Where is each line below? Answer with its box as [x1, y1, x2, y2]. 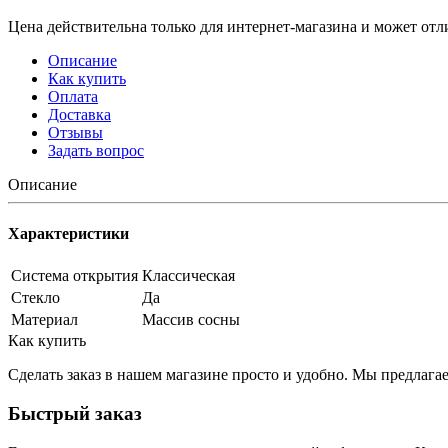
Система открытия [11, 267, 138, 285]
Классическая [142, 267, 235, 285]
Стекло [11, 289, 60, 307]
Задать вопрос [48, 141, 144, 159]
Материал [11, 311, 78, 329]
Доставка [48, 105, 111, 123]
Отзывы [48, 123, 103, 141]
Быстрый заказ [8, 403, 142, 425]
